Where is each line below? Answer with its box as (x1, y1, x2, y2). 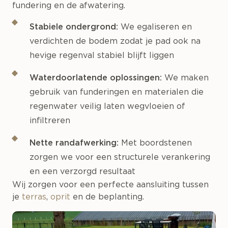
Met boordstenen (118, 139, 192, 148)
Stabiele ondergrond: (29, 23, 118, 32)
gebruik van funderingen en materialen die (29, 88, 204, 97)
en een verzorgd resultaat (29, 167, 135, 176)
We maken (161, 74, 209, 82)
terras (22, 193, 46, 202)
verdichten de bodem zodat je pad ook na (29, 37, 201, 46)
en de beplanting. (70, 193, 144, 202)
